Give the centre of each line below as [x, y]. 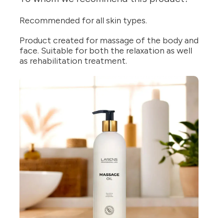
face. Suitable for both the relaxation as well [106, 51]
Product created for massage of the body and [109, 41]
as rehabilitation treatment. [73, 61]
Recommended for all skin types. [83, 21]
